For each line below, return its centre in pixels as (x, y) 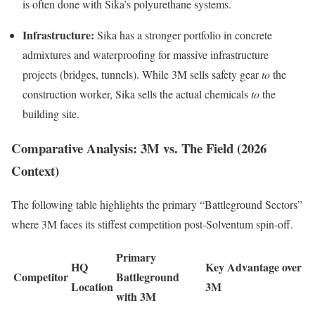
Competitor (41, 277)
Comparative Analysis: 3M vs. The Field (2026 (139, 148)
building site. (51, 113)
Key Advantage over (253, 267)
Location (92, 287)
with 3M (136, 297)
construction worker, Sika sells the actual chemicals (137, 94)
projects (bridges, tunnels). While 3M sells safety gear (142, 74)
